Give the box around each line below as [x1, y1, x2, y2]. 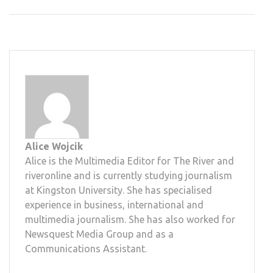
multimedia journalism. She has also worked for [25, 214, 235, 225]
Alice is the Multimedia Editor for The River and [25, 155, 234, 167]
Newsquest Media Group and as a [25, 229, 174, 240]
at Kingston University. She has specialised [25, 185, 212, 196]
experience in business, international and [25, 199, 204, 211]
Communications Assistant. [25, 243, 147, 255]
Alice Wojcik [25, 141, 83, 152]
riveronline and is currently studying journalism [25, 170, 232, 182]
